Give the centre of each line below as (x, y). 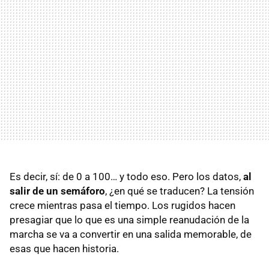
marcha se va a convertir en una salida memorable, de (131, 234)
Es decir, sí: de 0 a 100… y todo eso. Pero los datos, (126, 176)
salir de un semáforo (57, 191)
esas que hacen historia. (64, 248)
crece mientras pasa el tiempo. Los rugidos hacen (122, 205)
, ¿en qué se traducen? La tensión (180, 191)
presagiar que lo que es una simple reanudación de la (129, 219)
